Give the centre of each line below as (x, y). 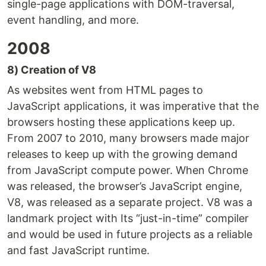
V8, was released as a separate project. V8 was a (130, 202)
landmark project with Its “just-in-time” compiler (128, 218)
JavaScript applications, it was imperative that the (133, 106)
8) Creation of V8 (52, 70)
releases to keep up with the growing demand (122, 154)
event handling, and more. (73, 20)
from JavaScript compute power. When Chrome (128, 170)
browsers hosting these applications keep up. (121, 122)
